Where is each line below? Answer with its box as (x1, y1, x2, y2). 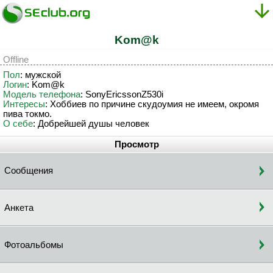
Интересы (3, 99, 45, 109)
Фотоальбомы (4, 239, 63, 250)
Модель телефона (3, 89, 80, 99)
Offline (3, 55, 29, 65)
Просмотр (114, 139, 159, 149)
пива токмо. (3, 108, 52, 119)
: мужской (20, 69, 61, 80)
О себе (3, 118, 33, 129)
